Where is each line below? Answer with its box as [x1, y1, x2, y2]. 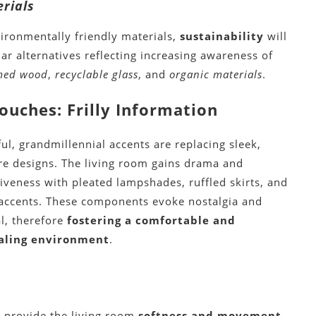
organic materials [169, 67, 263, 82]
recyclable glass [55, 67, 139, 82]
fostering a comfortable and [67, 213, 236, 228]
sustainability [180, 29, 265, 44]
